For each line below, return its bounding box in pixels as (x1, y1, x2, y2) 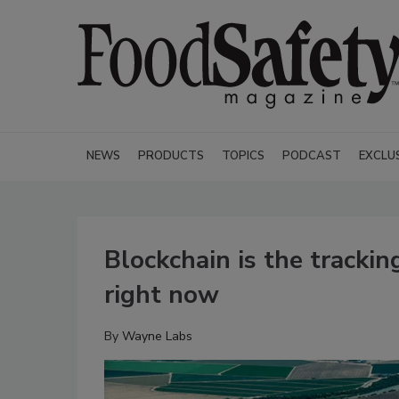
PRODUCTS (138, 148, 204, 164)
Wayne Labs (122, 328, 192, 345)
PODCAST (282, 148, 341, 164)
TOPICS (222, 148, 265, 164)
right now (104, 278, 219, 312)
